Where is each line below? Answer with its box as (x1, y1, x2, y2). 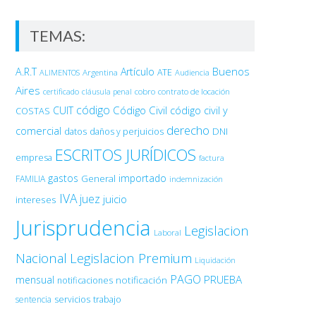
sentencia (15, 293, 51, 305)
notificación (115, 274, 167, 286)
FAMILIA (15, 173, 45, 185)
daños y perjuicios (89, 126, 164, 138)
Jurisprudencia (15, 214, 151, 242)
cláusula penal (81, 87, 132, 97)
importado (118, 171, 166, 185)
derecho (166, 122, 209, 138)
